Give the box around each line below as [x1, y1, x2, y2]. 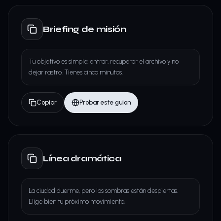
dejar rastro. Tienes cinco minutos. [29, 69, 123, 76]
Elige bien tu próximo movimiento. [29, 198, 125, 205]
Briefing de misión [43, 23, 126, 35]
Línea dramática [43, 152, 121, 164]
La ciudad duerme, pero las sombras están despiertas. [29, 187, 178, 194]
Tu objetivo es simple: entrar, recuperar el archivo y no [29, 58, 179, 65]
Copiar [37, 99, 57, 106]
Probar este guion [79, 99, 131, 106]
